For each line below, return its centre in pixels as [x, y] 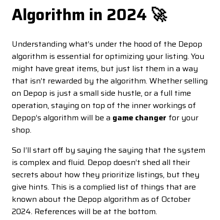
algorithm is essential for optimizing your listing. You [108, 56]
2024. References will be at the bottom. [84, 211]
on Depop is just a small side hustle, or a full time [101, 93]
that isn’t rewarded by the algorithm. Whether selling [110, 81]
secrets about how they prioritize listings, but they [106, 174]
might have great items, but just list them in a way [105, 68]
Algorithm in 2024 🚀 [89, 15]
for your [182, 117]
